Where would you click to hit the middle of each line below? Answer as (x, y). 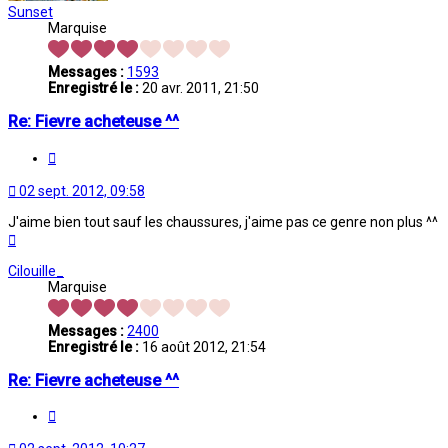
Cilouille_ (36, 270)
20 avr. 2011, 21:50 (199, 87)
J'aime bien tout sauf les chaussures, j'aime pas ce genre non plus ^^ (223, 221)
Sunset (30, 11)
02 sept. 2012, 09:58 (82, 190)
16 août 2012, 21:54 (202, 346)
